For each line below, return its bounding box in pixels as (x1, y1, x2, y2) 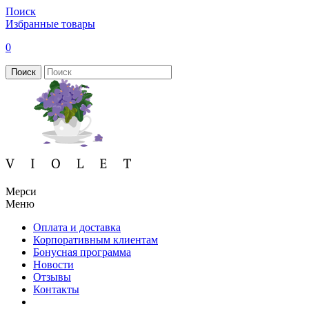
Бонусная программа (33, 246, 131, 258)
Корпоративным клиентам (33, 234, 158, 246)
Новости (33, 259, 74, 270)
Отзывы (33, 271, 71, 283)
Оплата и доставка (33, 221, 121, 233)
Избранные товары (6, 18, 95, 30)
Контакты (33, 283, 79, 295)
